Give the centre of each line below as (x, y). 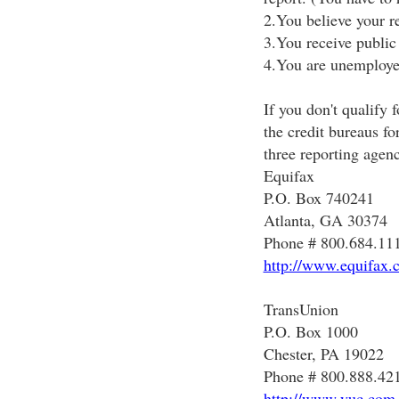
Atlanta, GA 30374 (325, 220)
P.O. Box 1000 (310, 331)
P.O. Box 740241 (318, 198)
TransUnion (301, 309)
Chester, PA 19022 (323, 354)
